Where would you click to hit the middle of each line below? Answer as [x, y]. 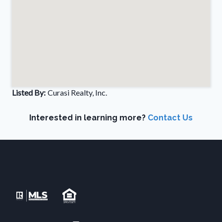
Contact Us [170, 118]
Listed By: [29, 92]
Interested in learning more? [88, 118]
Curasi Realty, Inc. [77, 92]
